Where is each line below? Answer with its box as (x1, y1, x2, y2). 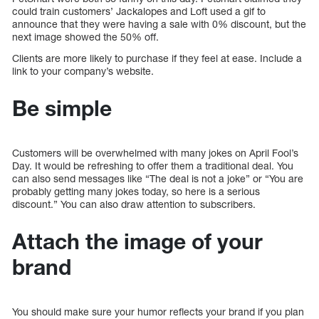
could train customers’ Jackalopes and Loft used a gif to (12, 5, 266, 18)
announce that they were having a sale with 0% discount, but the (12, 18, 306, 31)
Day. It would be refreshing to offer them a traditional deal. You (12, 159, 293, 172)
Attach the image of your (12, 229, 263, 255)
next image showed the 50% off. (12, 31, 159, 43)
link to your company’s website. (12, 65, 154, 78)
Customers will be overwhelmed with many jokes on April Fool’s (12, 147, 298, 159)
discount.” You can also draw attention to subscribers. (12, 198, 256, 211)
